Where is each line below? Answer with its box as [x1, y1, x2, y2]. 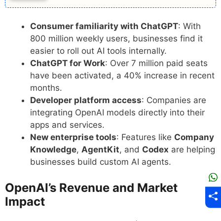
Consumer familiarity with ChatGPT [30, 21, 178, 32]
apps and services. [30, 120, 105, 130]
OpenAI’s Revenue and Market [5, 180, 178, 195]
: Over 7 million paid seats [105, 58, 208, 69]
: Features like [116, 132, 174, 143]
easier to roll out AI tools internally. [30, 46, 167, 56]
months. [30, 83, 62, 93]
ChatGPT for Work [30, 58, 105, 69]
